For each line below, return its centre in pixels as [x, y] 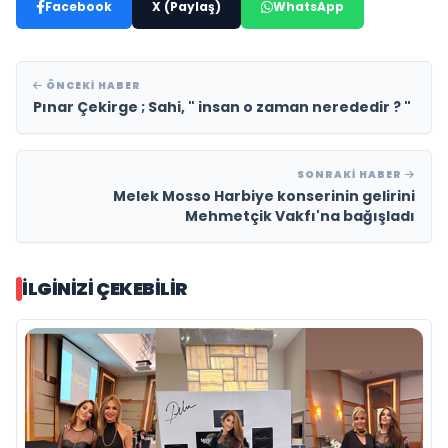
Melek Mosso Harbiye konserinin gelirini [264, 195]
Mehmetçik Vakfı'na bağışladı [300, 215]
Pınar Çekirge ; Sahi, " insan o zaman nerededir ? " [222, 106]
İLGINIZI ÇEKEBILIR [105, 288]
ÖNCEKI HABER [92, 85]
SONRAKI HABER [351, 174]
